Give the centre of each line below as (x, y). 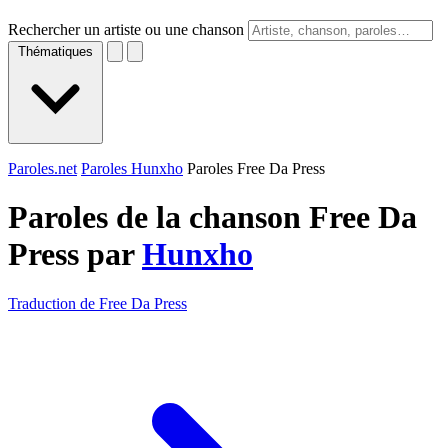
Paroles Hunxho (132, 168)
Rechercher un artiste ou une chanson (126, 29)
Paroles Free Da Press (256, 168)
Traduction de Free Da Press (97, 303)
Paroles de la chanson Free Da (212, 217)
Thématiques (55, 51)
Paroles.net (42, 168)
